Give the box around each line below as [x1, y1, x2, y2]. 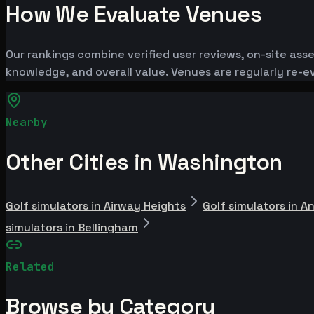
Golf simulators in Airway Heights [6, 198, 186, 214]
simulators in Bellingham [6, 220, 138, 235]
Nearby [6, 114, 48, 130]
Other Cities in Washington [6, 147, 282, 176]
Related [6, 259, 55, 275]
